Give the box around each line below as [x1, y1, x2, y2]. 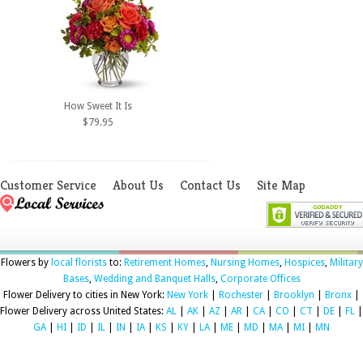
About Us [113, 176, 164, 194]
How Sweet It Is [63, 100, 132, 112]
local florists [50, 256, 107, 268]
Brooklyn [274, 288, 314, 301]
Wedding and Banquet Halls [93, 272, 216, 284]
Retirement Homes [123, 256, 206, 268]
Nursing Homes [210, 256, 280, 268]
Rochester [219, 288, 263, 301]
